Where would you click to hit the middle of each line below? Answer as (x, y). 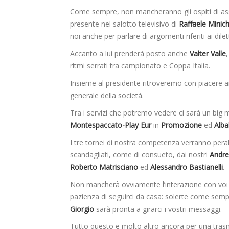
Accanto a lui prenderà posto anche (130, 54)
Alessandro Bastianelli (187, 167)
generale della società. (107, 96)
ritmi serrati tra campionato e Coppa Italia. (140, 66)
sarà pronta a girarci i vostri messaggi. (158, 209)
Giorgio (82, 209)
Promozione (181, 125)
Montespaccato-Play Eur (112, 125)
